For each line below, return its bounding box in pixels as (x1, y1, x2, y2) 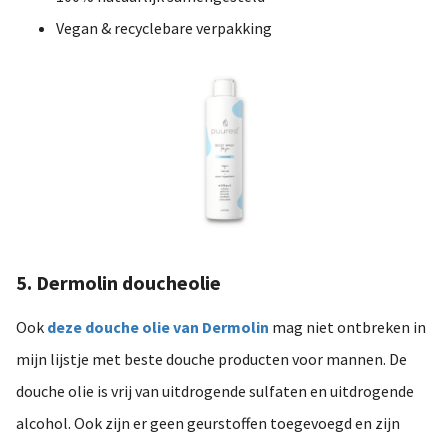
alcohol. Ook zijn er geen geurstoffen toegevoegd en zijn (16, 412, 400, 433)
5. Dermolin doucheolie (16, 269, 221, 295)
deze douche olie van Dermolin (47, 316, 269, 337)
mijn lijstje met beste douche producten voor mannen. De (16, 348, 407, 369)
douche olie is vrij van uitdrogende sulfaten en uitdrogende (16, 380, 414, 401)
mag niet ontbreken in (269, 316, 426, 337)
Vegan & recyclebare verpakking (56, 18, 272, 39)
